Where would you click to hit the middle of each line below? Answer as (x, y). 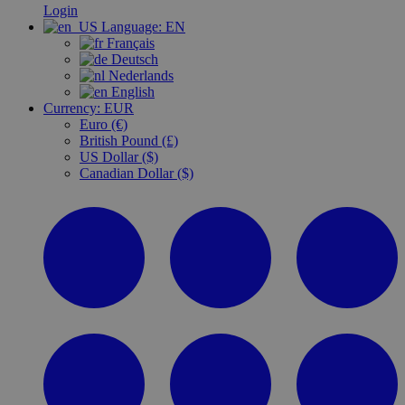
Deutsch (133, 59)
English (131, 92)
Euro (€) (104, 124)
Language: (132, 27)
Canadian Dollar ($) (137, 173)
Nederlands (139, 75)
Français (129, 43)
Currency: (72, 108)
